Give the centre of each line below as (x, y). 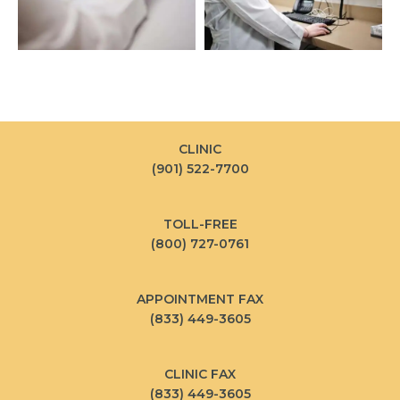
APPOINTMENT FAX (200, 299)
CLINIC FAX (200, 374)
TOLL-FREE (200, 224)
